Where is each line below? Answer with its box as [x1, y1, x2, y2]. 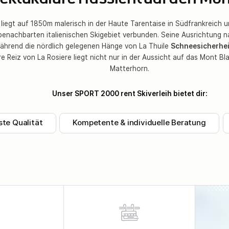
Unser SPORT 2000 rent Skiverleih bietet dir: [52, 89, 208, 98]
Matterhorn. [110, 64, 150, 73]
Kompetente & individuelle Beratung [73, 118, 206, 128]
